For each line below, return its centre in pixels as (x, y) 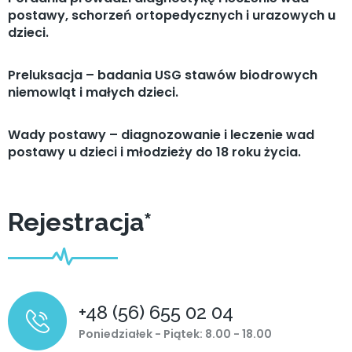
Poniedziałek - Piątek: (142, 334)
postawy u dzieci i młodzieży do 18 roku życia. (154, 152)
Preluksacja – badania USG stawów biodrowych (163, 75)
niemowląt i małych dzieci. (93, 92)
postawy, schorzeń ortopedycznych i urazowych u (172, 15)
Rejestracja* (80, 222)
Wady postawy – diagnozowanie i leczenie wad (161, 134)
